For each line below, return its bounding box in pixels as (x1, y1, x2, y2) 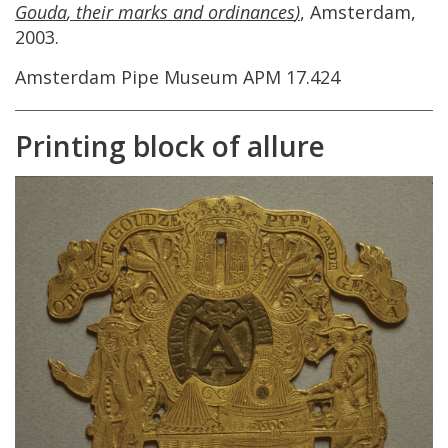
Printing (15, 126, 126, 165)
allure (247, 126, 325, 165)
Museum (164, 64, 238, 89)
